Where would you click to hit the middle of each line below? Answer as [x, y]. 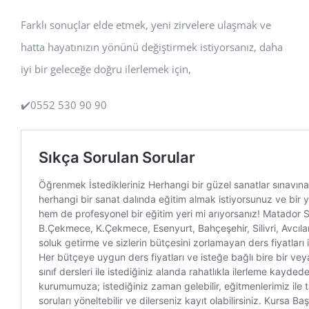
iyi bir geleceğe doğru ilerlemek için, [106, 69]
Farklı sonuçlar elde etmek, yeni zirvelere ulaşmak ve [146, 25]
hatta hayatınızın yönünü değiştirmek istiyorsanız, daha [152, 47]
